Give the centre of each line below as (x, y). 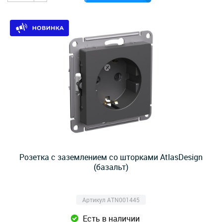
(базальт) (111, 167)
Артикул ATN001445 (111, 200)
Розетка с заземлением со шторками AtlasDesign (111, 157)
